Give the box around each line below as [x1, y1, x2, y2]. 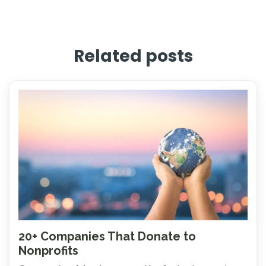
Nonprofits [18, 243, 78, 258]
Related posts [73, 45, 193, 68]
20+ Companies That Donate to [18, 229, 196, 244]
